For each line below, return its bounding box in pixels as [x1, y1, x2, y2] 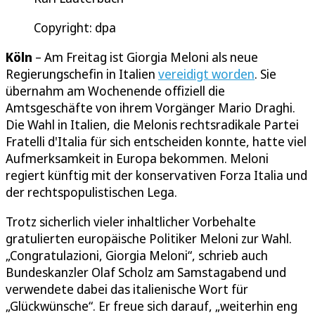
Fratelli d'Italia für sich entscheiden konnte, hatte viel [6, 132, 307, 150]
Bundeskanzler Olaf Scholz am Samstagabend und [6, 263, 286, 281]
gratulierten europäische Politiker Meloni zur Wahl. [6, 229, 292, 247]
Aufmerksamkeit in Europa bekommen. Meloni [6, 149, 269, 167]
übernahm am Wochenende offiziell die [6, 82, 225, 99]
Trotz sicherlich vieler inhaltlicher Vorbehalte [6, 212, 256, 230]
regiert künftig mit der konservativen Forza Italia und [6, 166, 307, 184]
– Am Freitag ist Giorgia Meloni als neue [32, 48, 258, 65]
